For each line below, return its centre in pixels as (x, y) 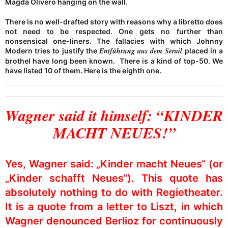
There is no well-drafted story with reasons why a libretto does (114, 21)
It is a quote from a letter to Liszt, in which (114, 206)
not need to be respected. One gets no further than (114, 31)
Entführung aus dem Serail (141, 51)
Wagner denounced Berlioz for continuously (114, 221)
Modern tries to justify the (52, 50)
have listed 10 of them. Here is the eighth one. (83, 70)
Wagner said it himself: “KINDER (114, 115)
